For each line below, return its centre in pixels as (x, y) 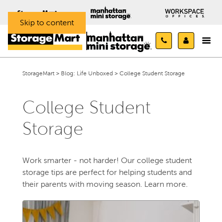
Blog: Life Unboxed (87, 73)
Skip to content (47, 23)
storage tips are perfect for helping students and (107, 172)
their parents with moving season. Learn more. (105, 184)
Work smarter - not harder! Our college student (107, 160)
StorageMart (38, 73)
